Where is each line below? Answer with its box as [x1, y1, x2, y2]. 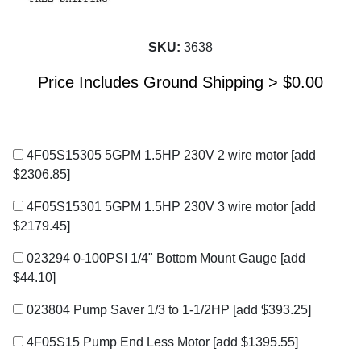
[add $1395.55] [213, 335, 298, 350]
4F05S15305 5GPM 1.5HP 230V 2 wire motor [23, 148, 291, 163]
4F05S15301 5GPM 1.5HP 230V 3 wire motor [23, 200, 291, 214]
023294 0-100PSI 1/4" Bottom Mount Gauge [23, 251, 280, 266]
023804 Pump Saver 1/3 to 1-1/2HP [23, 303, 233, 317]
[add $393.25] [233, 303, 311, 317]
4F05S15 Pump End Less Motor [23, 335, 213, 350]
